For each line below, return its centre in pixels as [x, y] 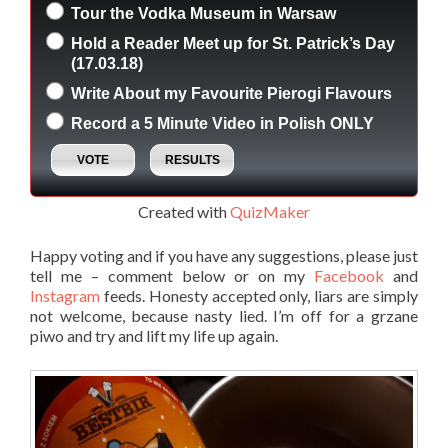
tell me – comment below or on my [172, 276]
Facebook [349, 276]
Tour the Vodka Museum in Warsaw [203, 14]
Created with [184, 212]
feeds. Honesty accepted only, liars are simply [259, 296]
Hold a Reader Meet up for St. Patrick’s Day [233, 44]
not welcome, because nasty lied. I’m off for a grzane [224, 316]
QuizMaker [270, 212]
